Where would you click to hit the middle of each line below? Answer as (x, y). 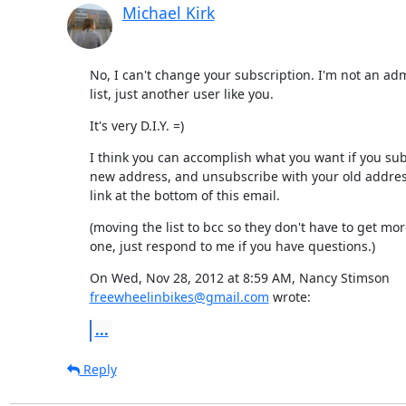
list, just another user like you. (181, 93)
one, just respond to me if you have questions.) (232, 246)
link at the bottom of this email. (184, 195)
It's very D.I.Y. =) (136, 125)
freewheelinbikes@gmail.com (179, 296)
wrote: (290, 296)
